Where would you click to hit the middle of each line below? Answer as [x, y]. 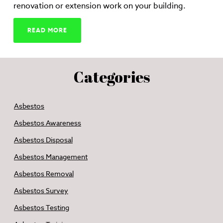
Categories [111, 77]
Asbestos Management [51, 157]
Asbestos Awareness [48, 123]
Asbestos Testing [42, 208]
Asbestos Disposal [43, 140]
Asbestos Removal [44, 174]
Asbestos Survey [41, 191]
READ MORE [47, 30]
